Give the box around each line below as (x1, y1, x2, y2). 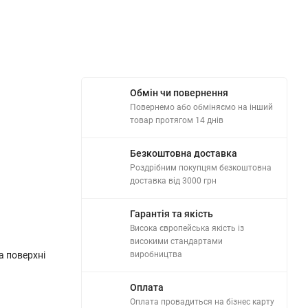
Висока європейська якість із (130, 223, 244, 233)
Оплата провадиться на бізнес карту (130, 297, 274, 307)
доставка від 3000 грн (130, 176, 217, 186)
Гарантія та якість (130, 208, 213, 219)
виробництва (130, 250, 182, 259)
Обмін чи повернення (130, 87, 228, 98)
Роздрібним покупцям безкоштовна (130, 163, 272, 173)
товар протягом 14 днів (130, 115, 223, 125)
